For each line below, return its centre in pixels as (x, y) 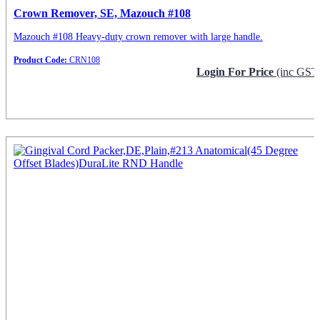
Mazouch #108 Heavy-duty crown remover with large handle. (138, 36)
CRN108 (84, 60)
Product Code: (40, 60)
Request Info (287, 98)
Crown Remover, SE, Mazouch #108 (102, 13)
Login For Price (236, 71)
